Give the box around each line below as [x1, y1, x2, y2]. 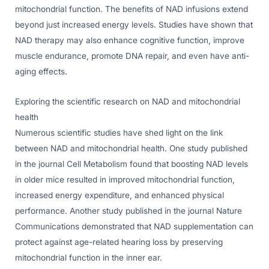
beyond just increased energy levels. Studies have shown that [15, 20, 253, 30]
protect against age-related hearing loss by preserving [15, 237, 223, 247]
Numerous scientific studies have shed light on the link [15, 128, 223, 138]
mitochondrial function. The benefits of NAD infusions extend [15, 4, 248, 14]
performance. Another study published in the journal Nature [15, 206, 242, 216]
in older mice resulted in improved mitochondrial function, [15, 175, 235, 185]
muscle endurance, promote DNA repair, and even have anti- [15, 51, 249, 61]
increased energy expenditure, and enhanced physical [15, 190, 224, 201]
